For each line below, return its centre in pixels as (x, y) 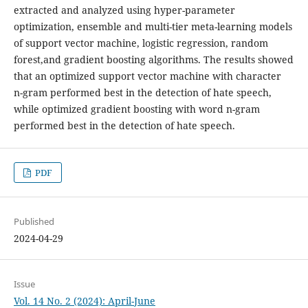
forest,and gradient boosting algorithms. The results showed (153, 59)
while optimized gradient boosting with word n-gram (136, 109)
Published (34, 221)
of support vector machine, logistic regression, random (141, 43)
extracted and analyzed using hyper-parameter (124, 10)
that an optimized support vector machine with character (147, 76)
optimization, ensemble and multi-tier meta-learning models (153, 26)
